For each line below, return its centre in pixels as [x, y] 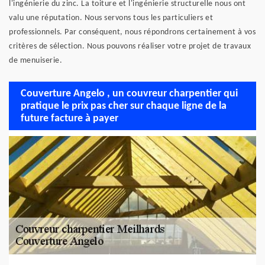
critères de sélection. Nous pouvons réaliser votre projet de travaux [130, 46]
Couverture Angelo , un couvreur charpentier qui [129, 93]
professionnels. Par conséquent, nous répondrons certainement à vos [132, 32]
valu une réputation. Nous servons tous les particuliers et [111, 18]
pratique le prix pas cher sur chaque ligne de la [124, 106]
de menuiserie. [35, 61]
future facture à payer [70, 118]
